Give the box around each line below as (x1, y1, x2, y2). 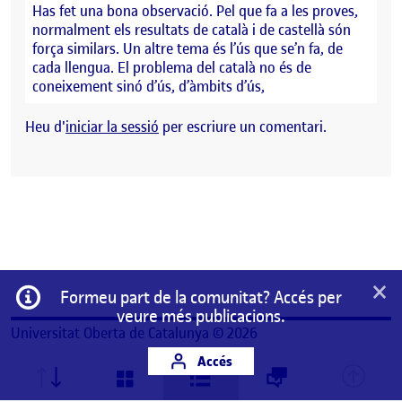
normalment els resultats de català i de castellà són (32, 19, 351, 39)
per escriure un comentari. (159, 116, 327, 136)
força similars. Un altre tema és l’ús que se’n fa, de (32, 38, 343, 58)
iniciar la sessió (66, 116, 159, 136)
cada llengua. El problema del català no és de (32, 57, 311, 77)
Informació (41, 283, 109, 302)
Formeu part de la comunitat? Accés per (59, 286, 342, 309)
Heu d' (25, 116, 66, 136)
